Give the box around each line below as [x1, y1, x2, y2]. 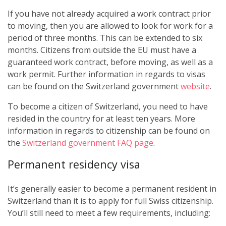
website [181, 81, 210, 92]
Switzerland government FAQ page [22, 137, 153, 149]
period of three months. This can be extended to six [8, 32, 202, 44]
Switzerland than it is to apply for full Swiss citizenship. [8, 195, 213, 206]
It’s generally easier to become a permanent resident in [8, 183, 216, 194]
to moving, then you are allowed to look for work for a [8, 20, 213, 32]
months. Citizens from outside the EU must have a [8, 44, 196, 56]
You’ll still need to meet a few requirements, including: [8, 207, 210, 218]
